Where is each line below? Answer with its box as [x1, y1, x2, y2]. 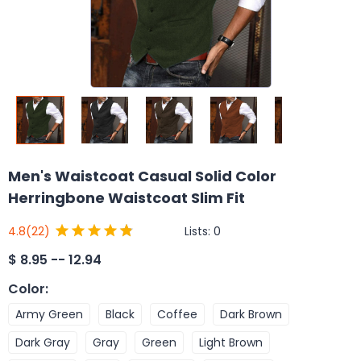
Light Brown [199, 334, 263, 351]
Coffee [157, 305, 197, 322]
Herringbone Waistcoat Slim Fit [8, 188, 245, 208]
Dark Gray [15, 334, 70, 351]
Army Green [15, 305, 83, 322]
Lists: [185, 222, 214, 239]
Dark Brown [220, 305, 282, 322]
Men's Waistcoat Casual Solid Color [8, 166, 276, 186]
